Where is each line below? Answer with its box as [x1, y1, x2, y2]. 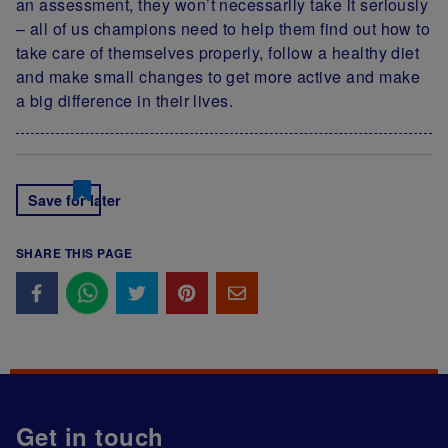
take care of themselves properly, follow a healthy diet [16, 41, 420, 65]
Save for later [28, 190, 121, 211]
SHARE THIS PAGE [16, 244, 133, 263]
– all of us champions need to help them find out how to [16, 17, 431, 41]
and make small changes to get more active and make [16, 65, 421, 89]
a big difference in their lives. [16, 89, 238, 113]
